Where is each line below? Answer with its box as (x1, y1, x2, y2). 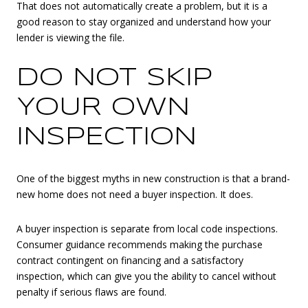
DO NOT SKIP (16, 66, 212, 90)
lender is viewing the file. (16, 31, 124, 45)
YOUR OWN (16, 96, 190, 120)
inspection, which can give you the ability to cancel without (16, 269, 276, 283)
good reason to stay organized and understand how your (16, 15, 271, 29)
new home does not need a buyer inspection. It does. (16, 188, 253, 201)
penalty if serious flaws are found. (16, 285, 166, 299)
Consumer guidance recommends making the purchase (16, 238, 263, 252)
